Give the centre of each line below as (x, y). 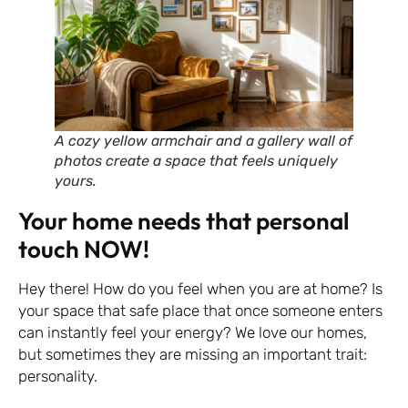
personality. (58, 376)
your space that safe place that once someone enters (200, 310)
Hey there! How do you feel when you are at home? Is (200, 288)
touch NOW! (84, 249)
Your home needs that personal (184, 220)
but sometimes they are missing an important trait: (193, 354)
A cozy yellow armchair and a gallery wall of (204, 140)
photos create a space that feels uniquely (196, 160)
